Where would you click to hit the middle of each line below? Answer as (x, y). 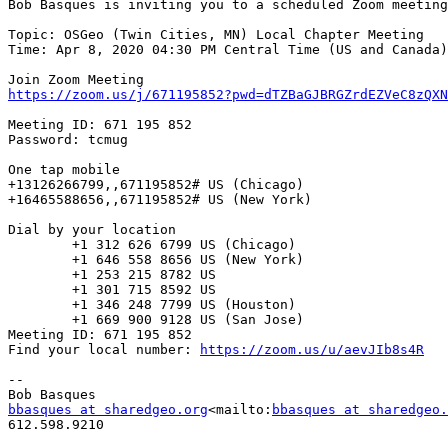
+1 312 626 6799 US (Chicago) (40, 245)
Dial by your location (92, 230)
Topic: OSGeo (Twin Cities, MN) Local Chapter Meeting (216, 35)
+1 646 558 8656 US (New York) (40, 260)
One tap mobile (64, 170)
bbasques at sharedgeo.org (108, 410)
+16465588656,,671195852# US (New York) (160, 200)
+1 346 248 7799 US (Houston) (40, 305)
